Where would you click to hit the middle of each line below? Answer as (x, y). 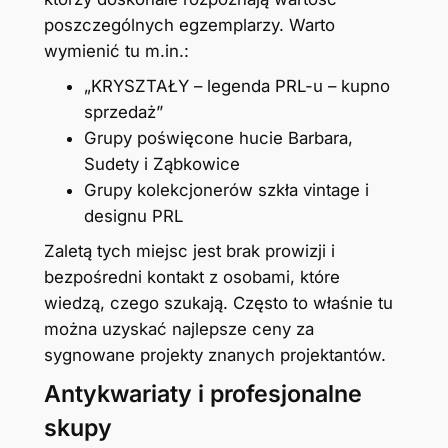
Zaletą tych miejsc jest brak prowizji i (189, 250)
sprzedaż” (123, 111)
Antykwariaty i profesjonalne (202, 393)
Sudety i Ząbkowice (161, 163)
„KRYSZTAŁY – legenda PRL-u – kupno (236, 85)
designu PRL (133, 215)
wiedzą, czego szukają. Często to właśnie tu (218, 302)
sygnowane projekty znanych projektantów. (214, 354)
